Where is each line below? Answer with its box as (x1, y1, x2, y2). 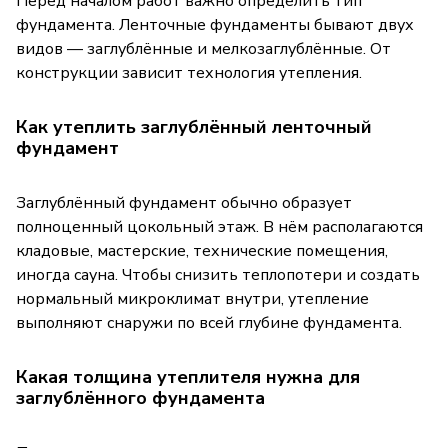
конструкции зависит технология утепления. (16, 61, 362, 84)
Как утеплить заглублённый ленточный (16, 114, 372, 139)
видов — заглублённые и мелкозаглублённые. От (16, 37, 391, 60)
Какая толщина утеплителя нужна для (16, 364, 360, 389)
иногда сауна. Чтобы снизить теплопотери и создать (16, 263, 420, 286)
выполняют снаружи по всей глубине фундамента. (16, 311, 402, 334)
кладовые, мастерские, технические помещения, (16, 239, 388, 262)
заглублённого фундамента (16, 385, 265, 410)
